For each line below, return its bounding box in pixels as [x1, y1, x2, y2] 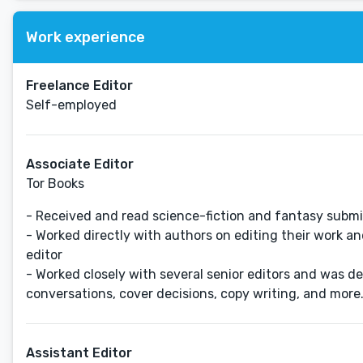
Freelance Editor [26, 78, 133, 93]
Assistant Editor [26, 345, 132, 361]
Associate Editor [26, 156, 134, 172]
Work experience [26, 28, 145, 46]
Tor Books [26, 176, 84, 191]
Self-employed [26, 97, 117, 113]
